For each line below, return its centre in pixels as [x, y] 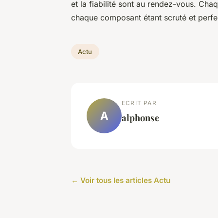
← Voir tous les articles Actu [121, 180]
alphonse [140, 117]
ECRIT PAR [139, 103]
